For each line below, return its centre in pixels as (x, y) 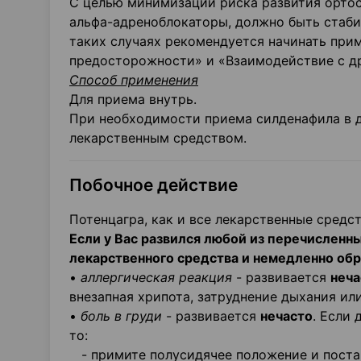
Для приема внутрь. (133, 99)
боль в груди (121, 316)
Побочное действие (154, 185)
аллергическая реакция (156, 277)
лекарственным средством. (158, 138)
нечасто (286, 316)
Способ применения (134, 80)
